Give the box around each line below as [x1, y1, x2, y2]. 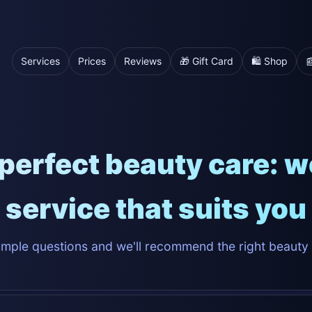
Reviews [124, 55, 162, 67]
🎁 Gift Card [180, 55, 233, 67]
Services [21, 55, 60, 67]
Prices [78, 55, 106, 67]
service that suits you [6, 192, 306, 226]
